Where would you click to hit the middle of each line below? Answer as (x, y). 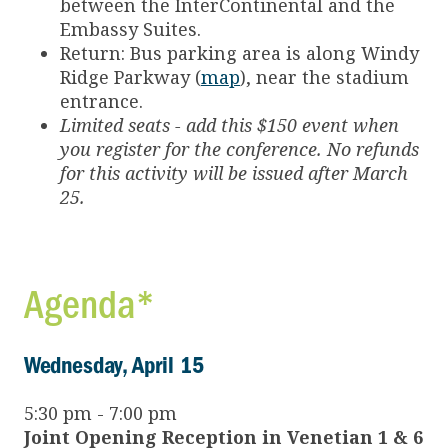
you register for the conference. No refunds (239, 149)
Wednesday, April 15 (114, 365)
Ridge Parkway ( (130, 77)
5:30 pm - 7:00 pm (100, 413)
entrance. (101, 101)
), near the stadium (324, 77)
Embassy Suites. (130, 29)
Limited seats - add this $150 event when (229, 125)
